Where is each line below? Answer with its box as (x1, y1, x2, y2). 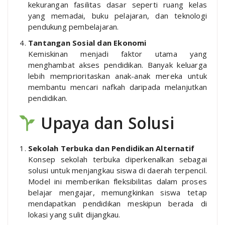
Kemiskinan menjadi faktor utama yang (28, 49, 207, 59)
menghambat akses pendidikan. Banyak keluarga (28, 60, 207, 70)
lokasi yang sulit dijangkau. (28, 209, 121, 220)
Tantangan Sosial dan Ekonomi (28, 38, 147, 48)
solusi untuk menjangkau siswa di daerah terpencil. (28, 165, 207, 176)
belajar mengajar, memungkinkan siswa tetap (28, 187, 207, 198)
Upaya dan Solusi (36, 112, 174, 134)
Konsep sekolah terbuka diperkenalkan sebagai (28, 154, 207, 165)
